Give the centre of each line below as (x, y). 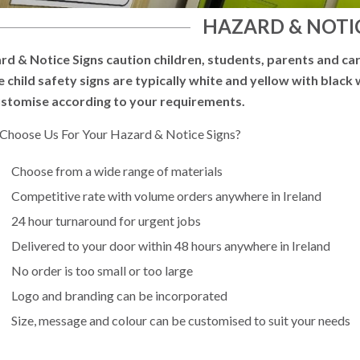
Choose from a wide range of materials (117, 170)
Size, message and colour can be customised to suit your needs (181, 320)
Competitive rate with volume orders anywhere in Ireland (167, 195)
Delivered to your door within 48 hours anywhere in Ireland (171, 245)
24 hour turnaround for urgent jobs (106, 220)
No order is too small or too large (102, 270)
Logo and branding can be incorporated (120, 295)
